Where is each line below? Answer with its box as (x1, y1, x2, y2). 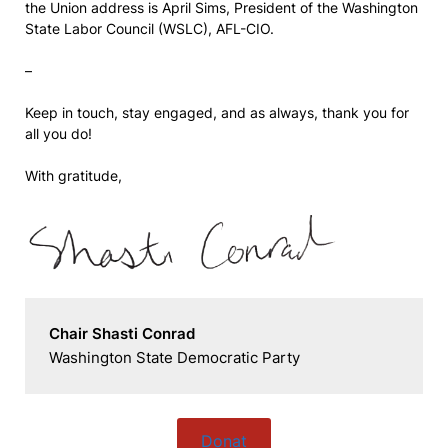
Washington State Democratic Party (49, 348, 300, 367)
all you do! (25, 125, 92, 142)
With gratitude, (25, 167, 122, 184)
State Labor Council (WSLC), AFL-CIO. (25, 20, 274, 37)
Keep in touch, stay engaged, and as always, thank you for (25, 104, 409, 121)
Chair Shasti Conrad (49, 324, 195, 343)
